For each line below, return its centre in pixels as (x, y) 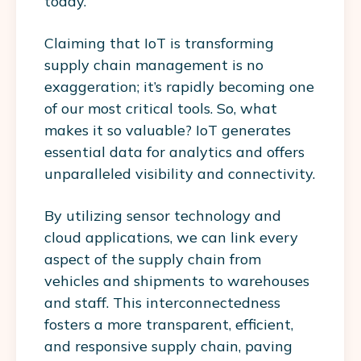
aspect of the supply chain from (153, 259)
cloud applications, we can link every (171, 238)
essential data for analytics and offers (174, 152)
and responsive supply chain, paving (168, 346)
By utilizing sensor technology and (163, 216)
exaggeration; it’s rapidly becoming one (179, 87)
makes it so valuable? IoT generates (168, 131)
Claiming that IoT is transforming (159, 44)
